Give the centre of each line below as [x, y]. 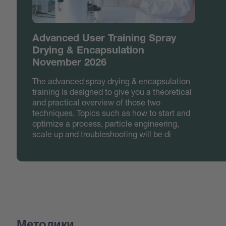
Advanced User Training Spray [104, 39]
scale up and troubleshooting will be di [102, 134]
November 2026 [70, 63]
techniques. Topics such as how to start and [111, 112]
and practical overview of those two [97, 102]
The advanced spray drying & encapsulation [111, 81]
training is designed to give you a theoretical [112, 91]
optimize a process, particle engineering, [106, 123]
